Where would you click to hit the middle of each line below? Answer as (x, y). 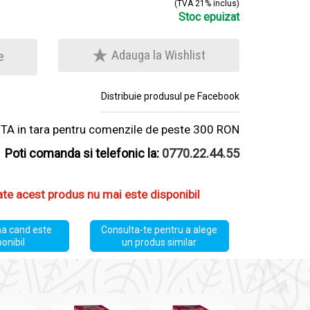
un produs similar (159, 243)
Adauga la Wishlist (157, 55)
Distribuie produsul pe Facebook (170, 97)
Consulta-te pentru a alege (159, 230)
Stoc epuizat (209, 17)
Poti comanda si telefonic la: (83, 154)
